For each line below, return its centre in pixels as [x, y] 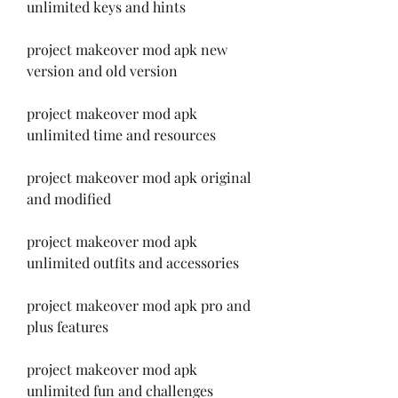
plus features [68, 326]
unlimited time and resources [121, 134]
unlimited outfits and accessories [133, 262]
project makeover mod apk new [127, 49]
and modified [69, 198]
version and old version [102, 70]
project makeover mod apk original [139, 177]
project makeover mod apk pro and [139, 305]
